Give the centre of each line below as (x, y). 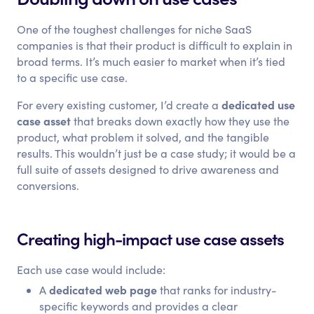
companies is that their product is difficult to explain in (155, 45)
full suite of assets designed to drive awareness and (148, 169)
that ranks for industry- (217, 290)
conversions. (48, 185)
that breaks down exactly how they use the (180, 121)
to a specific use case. (73, 77)
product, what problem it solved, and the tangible (143, 137)
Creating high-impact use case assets (151, 238)
